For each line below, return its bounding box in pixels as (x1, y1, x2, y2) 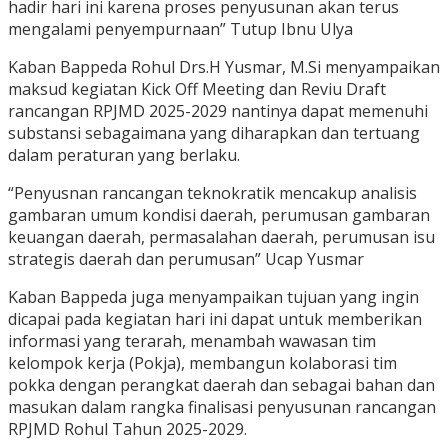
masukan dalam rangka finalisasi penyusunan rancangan (8, 396, 436, 419)
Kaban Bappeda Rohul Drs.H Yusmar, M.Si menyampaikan (8, 56, 440, 79)
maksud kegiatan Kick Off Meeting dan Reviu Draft (8, 78, 386, 101)
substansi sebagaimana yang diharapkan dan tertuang (8, 122, 420, 145)
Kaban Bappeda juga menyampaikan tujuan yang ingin (8, 286, 419, 309)
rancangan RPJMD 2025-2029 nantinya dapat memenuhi (8, 100, 428, 123)
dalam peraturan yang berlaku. (8, 144, 240, 167)
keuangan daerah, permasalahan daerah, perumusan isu (8, 226, 435, 249)
